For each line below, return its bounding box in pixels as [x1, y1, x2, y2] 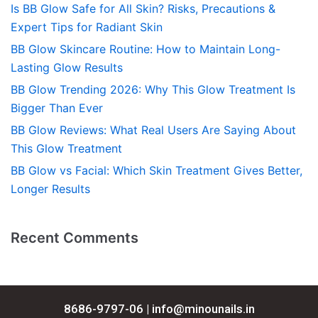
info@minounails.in [151, 302, 255, 317]
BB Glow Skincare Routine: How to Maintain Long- [11, 42, 280, 57]
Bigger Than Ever [11, 101, 103, 116]
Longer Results [11, 182, 90, 197]
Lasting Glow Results [11, 60, 123, 75]
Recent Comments [11, 229, 138, 247]
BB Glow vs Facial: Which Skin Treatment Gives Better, [11, 163, 302, 178]
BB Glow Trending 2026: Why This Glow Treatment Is [11, 82, 295, 97]
